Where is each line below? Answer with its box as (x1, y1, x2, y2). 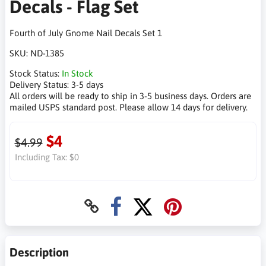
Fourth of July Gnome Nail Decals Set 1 (9, 28, 162, 38)
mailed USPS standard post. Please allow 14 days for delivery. (9, 102, 248, 112)
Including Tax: (14, 152, 69, 162)
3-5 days (71, 80, 103, 90)
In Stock (62, 68, 93, 78)
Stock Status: (9, 68, 62, 78)
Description (9, 245, 69, 259)
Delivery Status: (9, 80, 71, 90)
